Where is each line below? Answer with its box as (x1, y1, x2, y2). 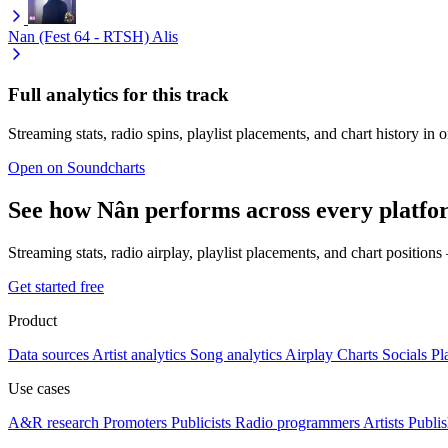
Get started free (8, 277, 104, 295)
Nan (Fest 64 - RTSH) (8, 27, 149, 45)
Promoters (103, 413, 167, 431)
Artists (363, 413, 404, 431)
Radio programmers (235, 413, 360, 431)
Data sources (8, 345, 89, 363)
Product (8, 311, 57, 329)
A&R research (8, 413, 99, 431)
